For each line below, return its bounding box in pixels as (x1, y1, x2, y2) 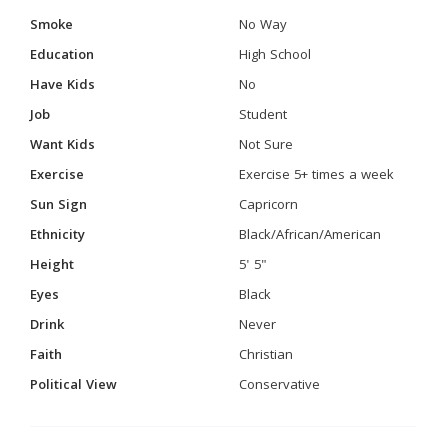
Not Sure (239, 134, 293, 157)
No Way (239, 14, 287, 37)
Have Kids (30, 74, 95, 97)
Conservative (239, 374, 320, 397)
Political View (30, 374, 117, 397)
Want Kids (30, 134, 95, 157)
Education (30, 44, 94, 67)
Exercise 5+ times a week (239, 164, 394, 187)
